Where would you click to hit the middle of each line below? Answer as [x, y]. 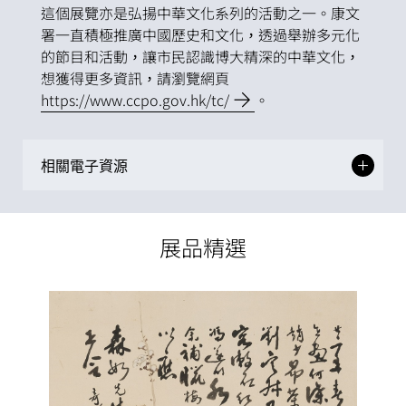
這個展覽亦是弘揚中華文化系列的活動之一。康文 [200, 13]
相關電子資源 [84, 165]
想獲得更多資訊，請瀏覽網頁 [135, 78]
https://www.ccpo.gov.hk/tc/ [135, 100]
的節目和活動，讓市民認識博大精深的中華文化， [200, 56]
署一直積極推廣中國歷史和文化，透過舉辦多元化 [200, 34]
